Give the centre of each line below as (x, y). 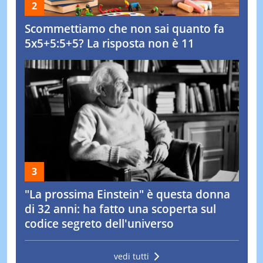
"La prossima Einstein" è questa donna (127, 195)
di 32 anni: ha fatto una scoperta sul (120, 209)
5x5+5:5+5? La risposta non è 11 (109, 43)
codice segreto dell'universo (99, 224)
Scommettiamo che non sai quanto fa (124, 28)
